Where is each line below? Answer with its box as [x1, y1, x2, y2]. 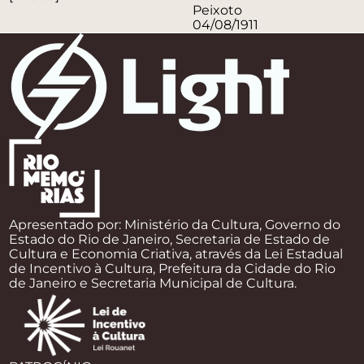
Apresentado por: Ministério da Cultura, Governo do [9, 217, 341, 232]
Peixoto [192, 2, 242, 18]
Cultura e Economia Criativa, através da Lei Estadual [9, 246, 344, 262]
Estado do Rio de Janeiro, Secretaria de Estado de [9, 232, 331, 247]
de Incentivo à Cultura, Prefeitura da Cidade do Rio [9, 261, 336, 276]
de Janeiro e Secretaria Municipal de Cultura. [9, 275, 297, 291]
